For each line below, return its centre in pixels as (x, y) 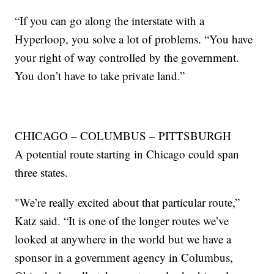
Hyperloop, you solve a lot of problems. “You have (134, 39)
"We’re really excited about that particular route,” (128, 202)
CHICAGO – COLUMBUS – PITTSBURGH (123, 136)
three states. (42, 172)
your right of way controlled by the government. (127, 57)
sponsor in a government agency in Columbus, (124, 257)
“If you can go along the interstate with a (110, 21)
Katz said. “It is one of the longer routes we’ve (122, 221)
